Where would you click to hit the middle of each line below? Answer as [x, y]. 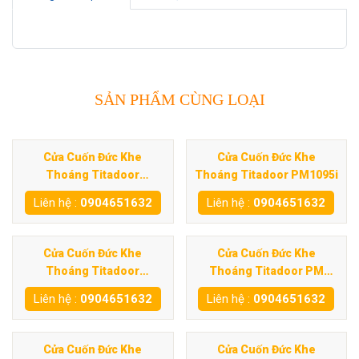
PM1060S [93, 192]
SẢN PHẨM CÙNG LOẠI [179, 99]
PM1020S [93, 288]
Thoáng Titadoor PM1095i [266, 175]
